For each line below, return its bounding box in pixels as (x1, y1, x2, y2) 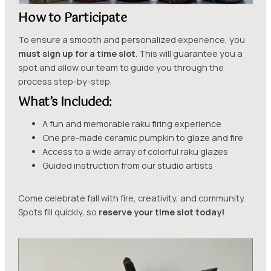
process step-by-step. (18, 75, 113, 87)
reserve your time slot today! (99, 206, 226, 218)
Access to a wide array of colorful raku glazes (42, 145, 229, 157)
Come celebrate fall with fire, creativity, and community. (18, 192, 246, 204)
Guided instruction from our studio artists (42, 159, 214, 171)
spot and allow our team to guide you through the (18, 61, 224, 73)
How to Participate (18, 8, 127, 28)
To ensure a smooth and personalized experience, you (18, 33, 246, 45)
